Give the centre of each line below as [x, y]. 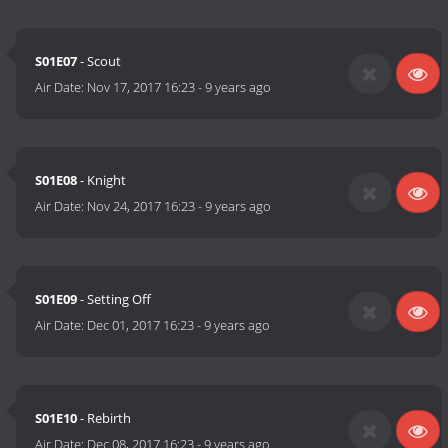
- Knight [102, 180]
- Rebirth [104, 418]
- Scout [99, 61]
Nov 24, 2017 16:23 [141, 206]
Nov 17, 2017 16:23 [141, 87]
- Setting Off [114, 299]
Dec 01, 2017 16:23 [141, 325]
